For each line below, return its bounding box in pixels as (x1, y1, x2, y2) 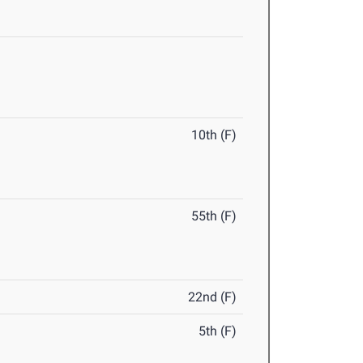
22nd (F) (188, 289, 237, 305)
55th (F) (191, 208, 237, 224)
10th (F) (191, 127, 237, 143)
